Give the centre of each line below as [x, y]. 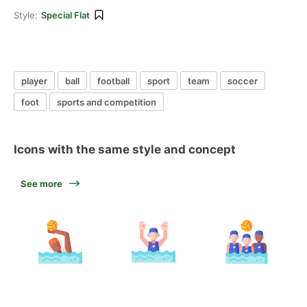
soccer [243, 81]
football [113, 81]
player [34, 81]
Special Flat [65, 15]
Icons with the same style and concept [125, 149]
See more [41, 184]
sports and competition [107, 102]
